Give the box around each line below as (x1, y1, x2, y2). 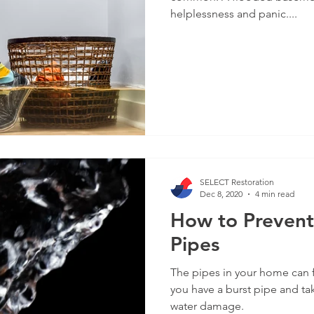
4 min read (255, 189, 294, 199)
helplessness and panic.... (170, 7, 297, 20)
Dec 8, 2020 (200, 189, 243, 199)
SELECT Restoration (200, 177, 274, 187)
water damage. (170, 299, 244, 313)
